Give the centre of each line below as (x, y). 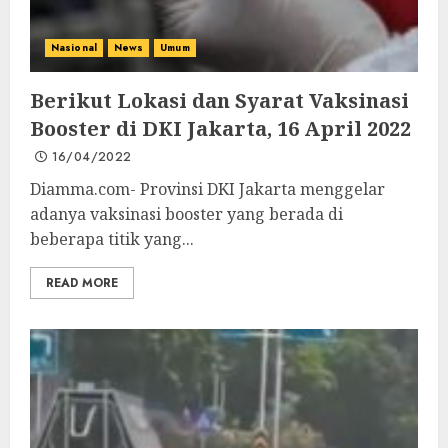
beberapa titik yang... (112, 239)
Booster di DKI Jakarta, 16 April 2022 (220, 128)
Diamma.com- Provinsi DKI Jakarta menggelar (207, 189)
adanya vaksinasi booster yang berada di (186, 214)
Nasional (74, 47)
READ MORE (82, 283)
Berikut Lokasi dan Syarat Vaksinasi (219, 100)
